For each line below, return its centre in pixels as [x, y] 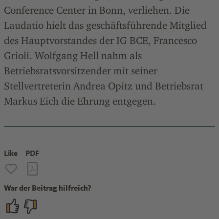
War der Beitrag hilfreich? [48, 188]
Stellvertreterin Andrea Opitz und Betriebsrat [104, 86]
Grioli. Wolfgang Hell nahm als [73, 55]
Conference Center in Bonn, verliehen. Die [97, 10]
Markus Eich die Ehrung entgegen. [80, 101]
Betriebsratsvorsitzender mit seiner [81, 71]
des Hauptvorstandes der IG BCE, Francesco [100, 40]
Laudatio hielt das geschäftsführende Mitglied [105, 25]
